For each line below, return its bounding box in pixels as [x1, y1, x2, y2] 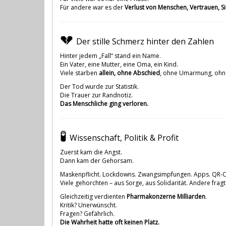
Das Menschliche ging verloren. [60, 99, 148, 108]
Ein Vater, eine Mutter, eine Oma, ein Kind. [60, 60, 178, 69]
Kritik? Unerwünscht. [60, 200, 117, 209]
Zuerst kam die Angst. [60, 147, 122, 156]
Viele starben [60, 68, 99, 77]
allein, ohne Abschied [99, 68, 160, 77]
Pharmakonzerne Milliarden [127, 192, 205, 201]
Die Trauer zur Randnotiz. [60, 90, 133, 99]
